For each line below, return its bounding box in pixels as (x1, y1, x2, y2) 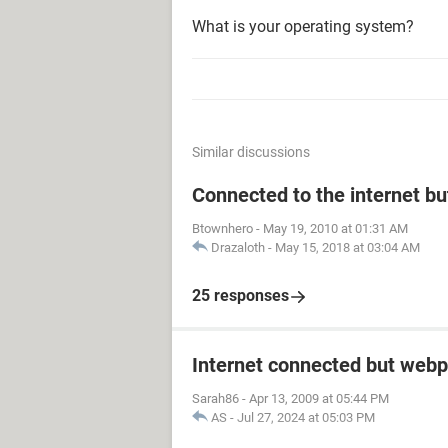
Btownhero (192, 221, 253, 236)
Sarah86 (192, 391, 239, 406)
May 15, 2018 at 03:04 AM (275, 240, 420, 255)
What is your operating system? (192, 17, 414, 36)
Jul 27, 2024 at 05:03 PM (237, 410, 375, 425)
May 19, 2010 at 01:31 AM (263, 221, 408, 236)
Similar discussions (192, 144, 310, 160)
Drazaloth (211, 240, 265, 255)
